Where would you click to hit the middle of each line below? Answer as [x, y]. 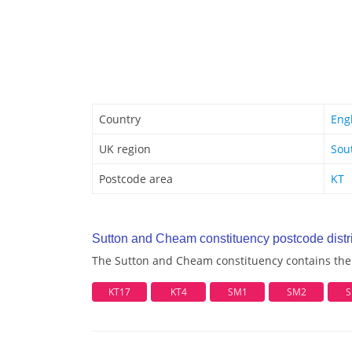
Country [120, 119]
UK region [125, 149]
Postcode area [136, 179]
